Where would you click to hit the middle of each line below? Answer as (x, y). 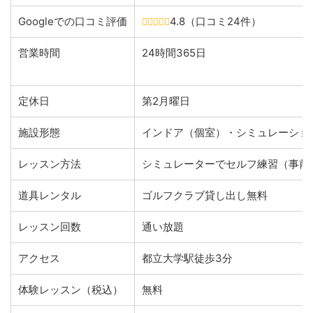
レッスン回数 (50, 226)
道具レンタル (50, 195)
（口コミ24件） (223, 21)
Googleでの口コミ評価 (73, 21)
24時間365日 (174, 52)
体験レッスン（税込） (71, 289)
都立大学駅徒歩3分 (187, 258)
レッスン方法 (50, 163)
